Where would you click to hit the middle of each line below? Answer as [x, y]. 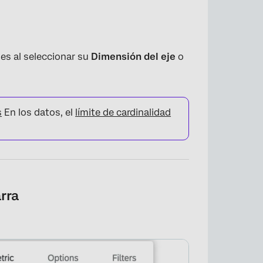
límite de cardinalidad [123, 112]
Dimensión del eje [134, 56]
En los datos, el [39, 112]
